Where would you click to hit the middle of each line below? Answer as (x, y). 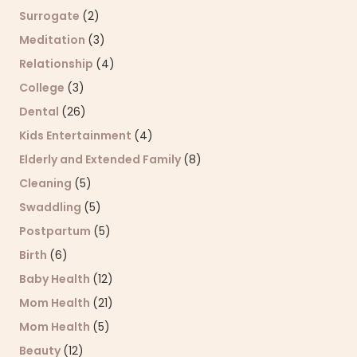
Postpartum (56, 231)
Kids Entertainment (76, 135)
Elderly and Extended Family (101, 159)
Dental (40, 111)
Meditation (53, 39)
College (43, 87)
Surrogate (51, 16)
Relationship (57, 63)
